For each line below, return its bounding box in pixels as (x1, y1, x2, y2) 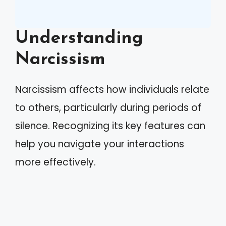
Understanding (15, 30, 143, 47)
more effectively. (15, 155, 96, 169)
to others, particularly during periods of (15, 101, 201, 115)
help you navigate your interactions (15, 137, 184, 151)
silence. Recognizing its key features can (15, 119, 205, 133)
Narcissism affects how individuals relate (15, 83, 209, 96)
